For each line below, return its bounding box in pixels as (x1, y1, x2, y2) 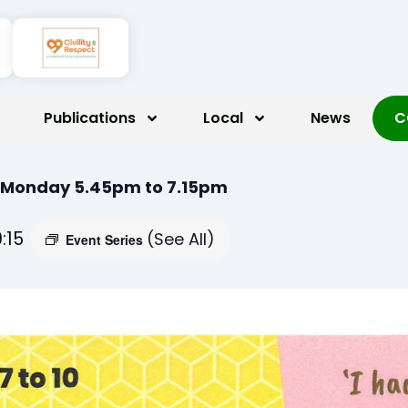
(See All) (147, 227, 215, 250)
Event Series (66, 229, 147, 249)
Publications (44, 107, 136, 128)
